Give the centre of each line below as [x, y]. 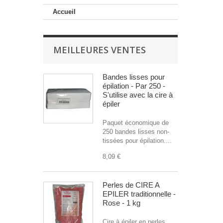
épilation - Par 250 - [134, 86]
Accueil [64, 12]
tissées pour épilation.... [137, 141]
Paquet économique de [136, 123]
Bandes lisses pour [134, 77]
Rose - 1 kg [121, 203]
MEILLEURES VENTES [100, 50]
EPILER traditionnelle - [139, 194]
